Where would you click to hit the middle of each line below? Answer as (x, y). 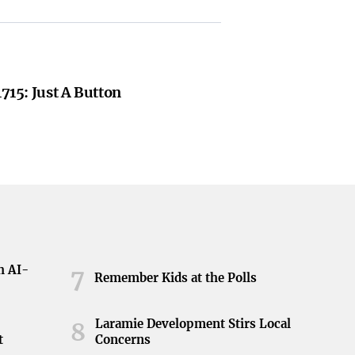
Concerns (122, 340)
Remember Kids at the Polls (175, 278)
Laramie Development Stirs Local (193, 324)
